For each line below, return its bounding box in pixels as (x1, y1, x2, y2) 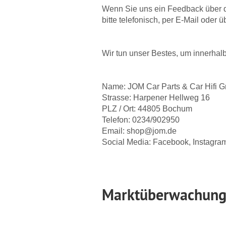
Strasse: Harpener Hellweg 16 (102, 93, 210, 102)
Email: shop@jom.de (102, 127, 177, 135)
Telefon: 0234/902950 (102, 116, 180, 124)
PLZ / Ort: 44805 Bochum (102, 104, 192, 113)
